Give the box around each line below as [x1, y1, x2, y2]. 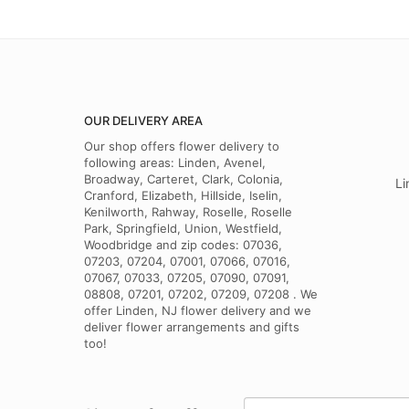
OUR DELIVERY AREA [84, 113, 203, 128]
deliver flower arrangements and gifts [84, 320, 299, 334]
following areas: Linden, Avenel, [84, 155, 266, 170]
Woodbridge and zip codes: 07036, [84, 237, 282, 252]
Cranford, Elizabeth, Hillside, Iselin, [84, 188, 282, 203]
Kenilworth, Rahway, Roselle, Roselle [84, 204, 292, 219]
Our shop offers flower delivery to [84, 139, 279, 153]
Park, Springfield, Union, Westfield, [84, 221, 282, 236]
